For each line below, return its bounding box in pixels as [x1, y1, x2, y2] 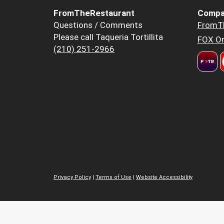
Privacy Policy [53, 174, 91, 181]
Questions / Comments [53, 19, 142, 30]
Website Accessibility [136, 174, 192, 181]
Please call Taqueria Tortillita [53, 31, 163, 42]
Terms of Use [95, 174, 131, 181]
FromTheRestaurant [53, 7, 134, 18]
